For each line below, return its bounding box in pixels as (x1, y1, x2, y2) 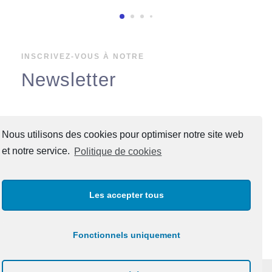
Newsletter (21, 69, 116, 91)
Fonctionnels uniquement (72, 230, 180, 240)
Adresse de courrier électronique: (21, 119, 176, 130)
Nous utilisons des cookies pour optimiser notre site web (2, 129, 244, 140)
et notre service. (2, 146, 73, 157)
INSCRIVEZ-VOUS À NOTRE (21, 52, 144, 61)
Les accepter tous (89, 190, 164, 200)
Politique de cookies (74, 146, 162, 157)
